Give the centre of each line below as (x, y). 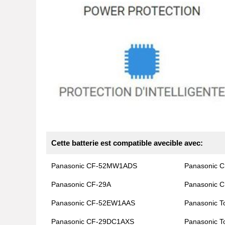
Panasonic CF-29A (81, 185)
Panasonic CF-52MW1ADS (94, 166)
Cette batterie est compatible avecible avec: (127, 143)
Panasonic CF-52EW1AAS (93, 203)
